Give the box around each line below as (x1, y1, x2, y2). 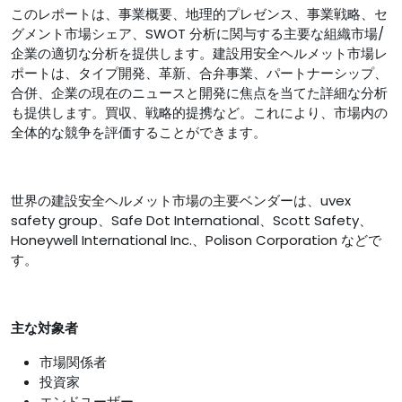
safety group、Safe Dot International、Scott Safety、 (11, 211, 372, 230)
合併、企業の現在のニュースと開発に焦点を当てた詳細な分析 (11, 83, 388, 102)
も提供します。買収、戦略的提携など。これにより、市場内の (11, 103, 388, 122)
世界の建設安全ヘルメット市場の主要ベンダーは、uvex (11, 191, 351, 210)
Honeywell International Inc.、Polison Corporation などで (11, 231, 381, 249)
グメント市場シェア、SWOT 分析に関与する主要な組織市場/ (11, 24, 384, 43)
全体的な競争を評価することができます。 (11, 123, 267, 142)
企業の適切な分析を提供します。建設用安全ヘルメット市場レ (11, 44, 388, 63)
